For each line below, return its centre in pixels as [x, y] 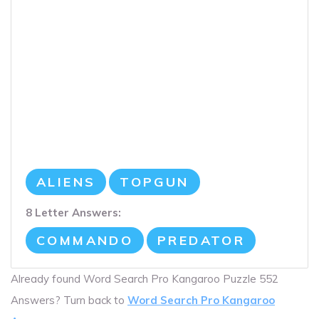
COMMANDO [85, 241]
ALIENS [66, 182]
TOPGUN [155, 182]
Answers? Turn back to [69, 300]
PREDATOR [202, 241]
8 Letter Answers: [73, 213]
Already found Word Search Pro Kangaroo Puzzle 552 [145, 279]
